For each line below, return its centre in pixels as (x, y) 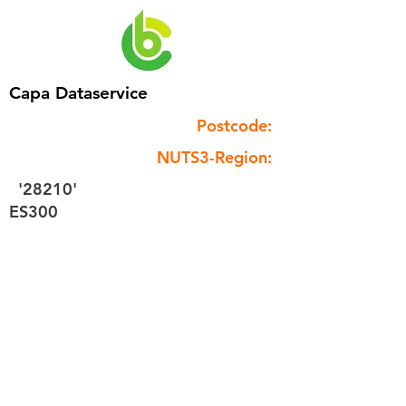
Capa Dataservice (78, 93)
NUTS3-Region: (214, 157)
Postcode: (234, 126)
